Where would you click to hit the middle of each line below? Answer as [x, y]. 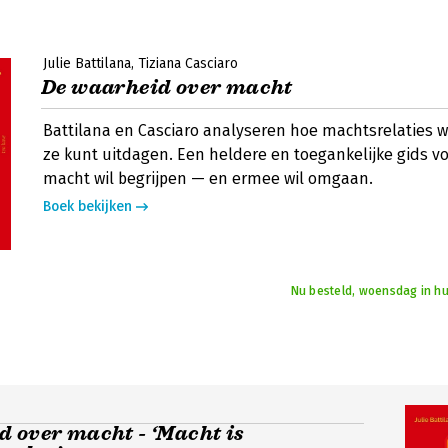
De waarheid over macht [167, 87]
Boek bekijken [87, 206]
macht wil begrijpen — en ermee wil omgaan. [208, 178]
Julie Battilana [87, 63]
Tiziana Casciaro [188, 63]
